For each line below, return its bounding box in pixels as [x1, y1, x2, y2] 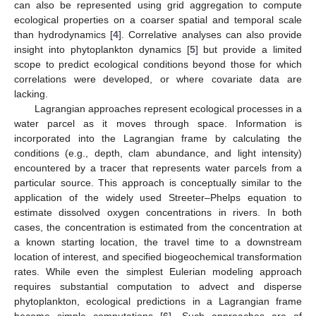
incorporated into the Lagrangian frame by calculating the [14, 132, 302, 144]
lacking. [14, 87, 48, 99]
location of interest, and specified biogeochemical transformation [14, 250, 302, 262]
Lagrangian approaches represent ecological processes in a [34, 102, 302, 114]
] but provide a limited [195, 43, 302, 55]
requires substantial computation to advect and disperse [14, 280, 302, 292]
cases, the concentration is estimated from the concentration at [14, 221, 302, 233]
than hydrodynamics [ [14, 28, 114, 40]
